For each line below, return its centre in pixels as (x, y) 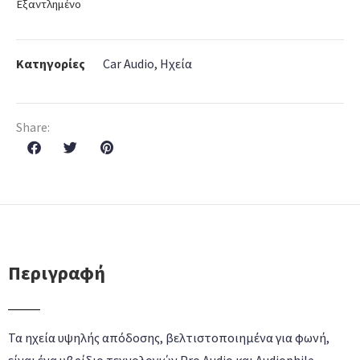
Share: (33, 127)
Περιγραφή (57, 273)
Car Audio (129, 63)
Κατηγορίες (51, 63)
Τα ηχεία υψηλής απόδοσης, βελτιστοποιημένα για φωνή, (169, 338)
